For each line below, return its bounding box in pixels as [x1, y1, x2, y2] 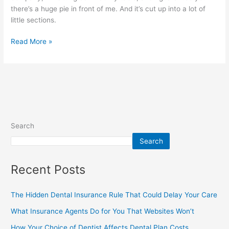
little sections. [11, 15, 59, 24]
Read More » [11, 37, 53, 46]
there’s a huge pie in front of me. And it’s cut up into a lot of [11, 4, 206, 13]
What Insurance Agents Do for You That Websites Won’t [11, 207, 195, 216]
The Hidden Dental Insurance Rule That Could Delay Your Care [11, 191, 218, 199]
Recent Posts [11, 162, 86, 177]
